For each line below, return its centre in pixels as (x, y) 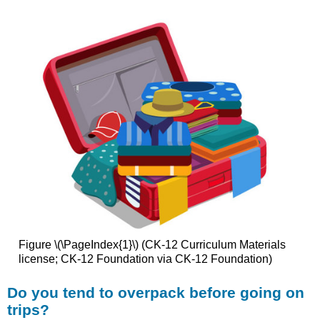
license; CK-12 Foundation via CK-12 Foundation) (145, 259)
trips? (29, 310)
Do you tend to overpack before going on (156, 293)
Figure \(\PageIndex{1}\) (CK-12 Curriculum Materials (152, 244)
